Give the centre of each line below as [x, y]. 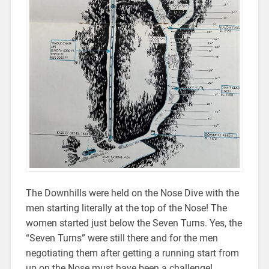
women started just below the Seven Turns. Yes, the [134, 223]
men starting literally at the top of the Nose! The [126, 208]
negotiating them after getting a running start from [132, 253]
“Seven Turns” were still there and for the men [122, 238]
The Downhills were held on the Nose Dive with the [132, 193]
